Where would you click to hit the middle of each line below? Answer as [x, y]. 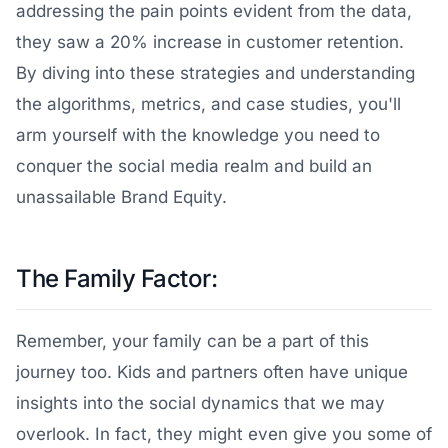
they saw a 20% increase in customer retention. [210, 42]
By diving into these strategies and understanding [215, 73]
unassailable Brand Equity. [121, 197]
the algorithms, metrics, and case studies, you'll [208, 104]
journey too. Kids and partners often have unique [212, 372]
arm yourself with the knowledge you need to [198, 135]
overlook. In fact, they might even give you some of [224, 434]
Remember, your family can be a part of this [192, 341]
